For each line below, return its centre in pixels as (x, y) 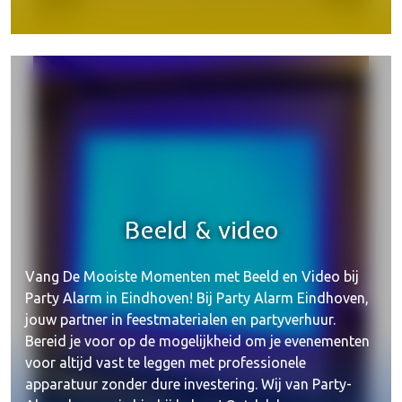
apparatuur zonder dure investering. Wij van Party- (188, 384)
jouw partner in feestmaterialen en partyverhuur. (180, 319)
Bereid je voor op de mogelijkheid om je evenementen (197, 341)
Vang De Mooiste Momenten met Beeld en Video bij (192, 276)
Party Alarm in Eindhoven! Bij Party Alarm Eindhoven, (197, 298)
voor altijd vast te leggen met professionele (166, 363)
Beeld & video (201, 230)
